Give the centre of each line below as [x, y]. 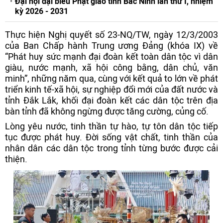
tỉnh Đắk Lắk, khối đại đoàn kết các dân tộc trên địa [111, 100]
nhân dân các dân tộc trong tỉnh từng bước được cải [111, 148]
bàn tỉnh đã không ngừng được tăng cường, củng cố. [107, 111]
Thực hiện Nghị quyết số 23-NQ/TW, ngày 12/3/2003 [111, 35]
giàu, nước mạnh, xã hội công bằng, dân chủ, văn [111, 67]
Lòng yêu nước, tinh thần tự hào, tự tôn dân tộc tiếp [111, 126]
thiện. [16, 159]
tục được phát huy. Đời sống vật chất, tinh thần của [111, 137]
